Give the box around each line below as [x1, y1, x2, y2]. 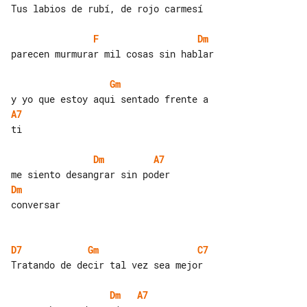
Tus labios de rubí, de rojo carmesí [11, 1, 203, 15]
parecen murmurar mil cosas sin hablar [11, 47, 214, 60]
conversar [11, 197, 60, 211]
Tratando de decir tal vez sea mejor [11, 258, 203, 271]
